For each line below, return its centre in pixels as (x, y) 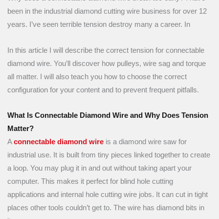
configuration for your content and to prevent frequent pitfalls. (103, 90)
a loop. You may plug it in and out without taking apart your (99, 168)
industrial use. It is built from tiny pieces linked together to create (109, 155)
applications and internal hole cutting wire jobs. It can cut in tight (108, 195)
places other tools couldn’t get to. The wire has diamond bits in (106, 208)
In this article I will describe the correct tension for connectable (106, 50)
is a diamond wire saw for (145, 142)
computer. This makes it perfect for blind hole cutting (90, 182)
